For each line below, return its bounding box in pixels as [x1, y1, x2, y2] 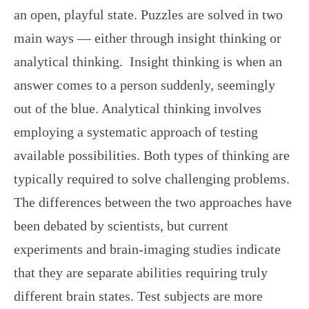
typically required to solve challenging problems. [14, 170, 290, 186]
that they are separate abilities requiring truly [14, 264, 268, 280]
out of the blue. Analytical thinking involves [14, 100, 261, 116]
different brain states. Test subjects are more [14, 288, 263, 303]
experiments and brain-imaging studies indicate [14, 241, 281, 257]
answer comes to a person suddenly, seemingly [14, 77, 275, 92]
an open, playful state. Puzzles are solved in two [14, 6, 283, 22]
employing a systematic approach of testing [14, 123, 258, 139]
